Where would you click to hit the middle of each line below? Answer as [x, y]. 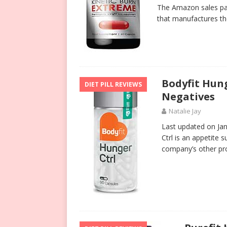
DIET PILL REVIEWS [113, 84]
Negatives [188, 97]
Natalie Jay [185, 111]
